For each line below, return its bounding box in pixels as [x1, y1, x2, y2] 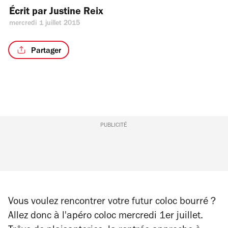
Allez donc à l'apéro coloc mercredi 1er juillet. [8, 212, 203, 222]
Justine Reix [49, 8, 103, 18]
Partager [31, 47, 61, 55]
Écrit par [9, 8, 49, 18]
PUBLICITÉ [100, 123, 128, 129]
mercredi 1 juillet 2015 [9, 20, 80, 27]
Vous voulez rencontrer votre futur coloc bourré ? [8, 197, 216, 208]
